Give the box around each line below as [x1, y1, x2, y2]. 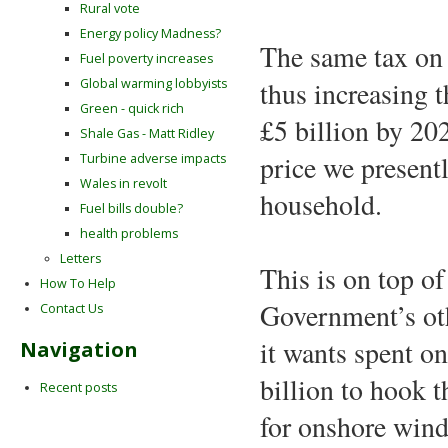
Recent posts [40, 379, 117, 397]
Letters [60, 250, 101, 268]
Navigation [20, 335, 138, 363]
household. [260, 186, 382, 224]
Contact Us [40, 300, 103, 318]
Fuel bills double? [80, 200, 183, 218]
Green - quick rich [80, 100, 184, 118]
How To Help [40, 275, 116, 293]
